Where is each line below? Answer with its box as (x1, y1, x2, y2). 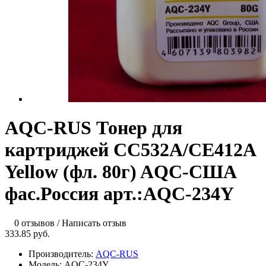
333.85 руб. (5, 228, 50, 239)
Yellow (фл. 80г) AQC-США (5, 161, 237, 183)
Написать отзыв (62, 217, 126, 228)
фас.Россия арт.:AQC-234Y (5, 183, 234, 205)
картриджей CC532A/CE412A (5, 139, 255, 161)
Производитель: (28, 248, 96, 259)
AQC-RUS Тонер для (5, 117, 182, 139)
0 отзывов (14, 217, 55, 228)
